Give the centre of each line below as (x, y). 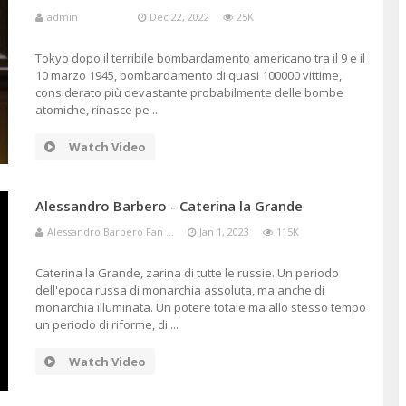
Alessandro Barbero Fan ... (110, 232)
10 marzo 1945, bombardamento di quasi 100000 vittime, (188, 75)
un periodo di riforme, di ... (106, 324)
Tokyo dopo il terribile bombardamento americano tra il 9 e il (200, 58)
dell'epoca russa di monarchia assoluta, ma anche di (179, 290)
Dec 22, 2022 (179, 17)
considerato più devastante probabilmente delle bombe (189, 92)
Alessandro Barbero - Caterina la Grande (169, 206)
